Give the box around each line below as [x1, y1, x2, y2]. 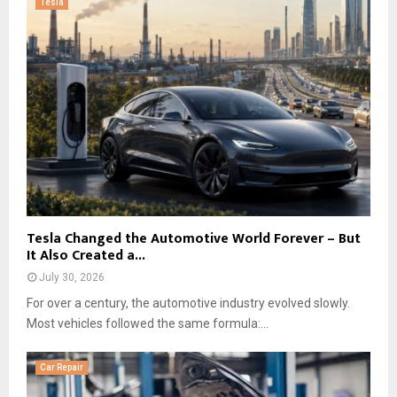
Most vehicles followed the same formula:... [27, 315, 269, 331]
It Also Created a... [27, 243, 145, 268]
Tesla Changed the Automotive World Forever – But [27, 226, 361, 251]
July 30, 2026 [39, 270, 105, 284]
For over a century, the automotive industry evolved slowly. [27, 295, 350, 310]
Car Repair [40, 362, 83, 372]
